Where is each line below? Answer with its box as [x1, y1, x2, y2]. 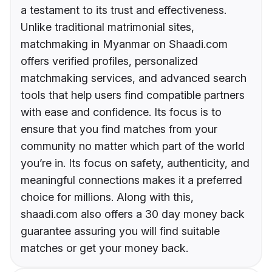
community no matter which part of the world [21, 140, 245, 153]
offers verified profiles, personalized [21, 55, 198, 68]
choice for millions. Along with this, [21, 191, 194, 204]
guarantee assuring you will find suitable [21, 225, 220, 238]
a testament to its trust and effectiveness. [21, 4, 226, 17]
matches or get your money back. [21, 242, 188, 255]
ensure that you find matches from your [21, 123, 217, 136]
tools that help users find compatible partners [21, 89, 245, 102]
